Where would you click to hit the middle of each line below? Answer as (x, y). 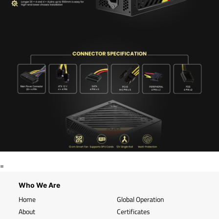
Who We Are (39, 185)
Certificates (133, 211)
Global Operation (141, 199)
